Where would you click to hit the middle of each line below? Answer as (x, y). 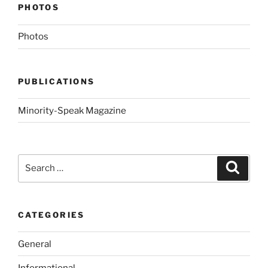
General (35, 244)
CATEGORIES (51, 214)
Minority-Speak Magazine (72, 110)
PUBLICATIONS (57, 81)
